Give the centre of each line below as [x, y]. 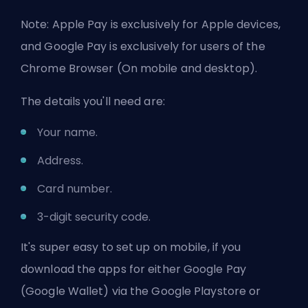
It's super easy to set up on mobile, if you [131, 247]
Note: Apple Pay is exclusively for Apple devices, [151, 24]
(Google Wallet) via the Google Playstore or [141, 291]
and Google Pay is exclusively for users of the [143, 46]
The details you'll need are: [93, 101]
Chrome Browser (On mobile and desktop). [139, 68]
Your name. [67, 132]
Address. [60, 160]
